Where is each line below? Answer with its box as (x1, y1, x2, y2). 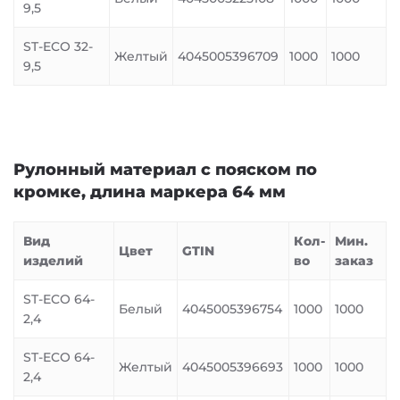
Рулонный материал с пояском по (13, 160, 317, 179)
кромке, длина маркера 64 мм (13, 182, 286, 202)
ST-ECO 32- (23, 38, 93, 54)
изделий (23, 253, 83, 269)
